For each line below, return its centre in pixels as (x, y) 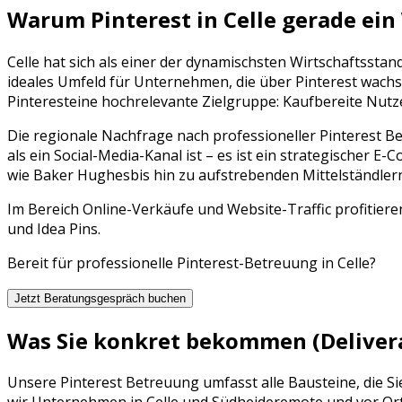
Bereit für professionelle (92, 262)
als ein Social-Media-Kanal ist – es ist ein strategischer (190, 155)
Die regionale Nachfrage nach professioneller (163, 135)
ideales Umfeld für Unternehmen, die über (151, 81)
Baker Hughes (82, 175)
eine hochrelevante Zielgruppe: (176, 101)
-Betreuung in (288, 262)
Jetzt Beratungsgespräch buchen (100, 298)
